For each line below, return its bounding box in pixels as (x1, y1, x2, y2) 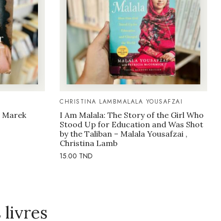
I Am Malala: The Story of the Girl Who (60, 110, 204, 120)
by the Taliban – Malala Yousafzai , (60, 129, 187, 139)
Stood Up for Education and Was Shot (60, 119, 203, 130)
